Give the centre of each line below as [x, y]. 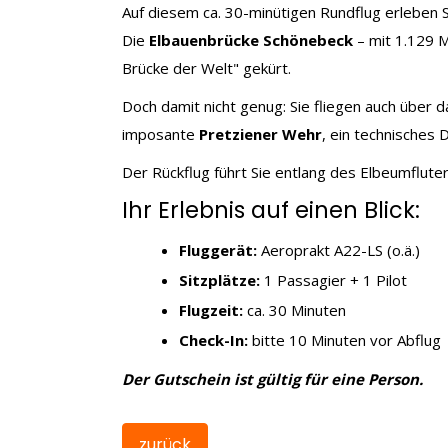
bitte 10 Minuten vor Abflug [344, 339]
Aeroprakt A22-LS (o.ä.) [338, 249]
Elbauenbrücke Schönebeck [251, 39]
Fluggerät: [218, 249]
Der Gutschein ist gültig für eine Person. [272, 378]
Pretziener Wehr [260, 133]
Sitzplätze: [219, 279]
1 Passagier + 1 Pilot [333, 279]
